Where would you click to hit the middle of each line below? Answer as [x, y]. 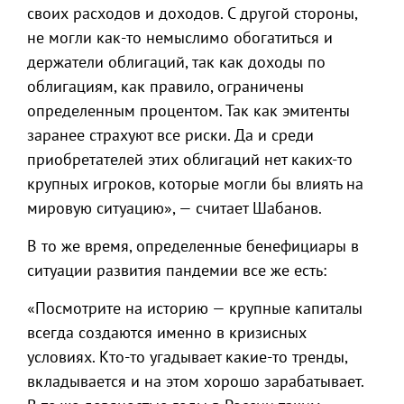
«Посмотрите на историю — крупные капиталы [195, 308]
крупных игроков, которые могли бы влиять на [195, 184]
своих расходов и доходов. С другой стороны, [192, 13]
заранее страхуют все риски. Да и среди [170, 135]
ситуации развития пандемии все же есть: [177, 270]
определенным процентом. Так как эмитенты [188, 110]
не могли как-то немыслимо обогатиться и [180, 37]
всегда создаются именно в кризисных [167, 332]
